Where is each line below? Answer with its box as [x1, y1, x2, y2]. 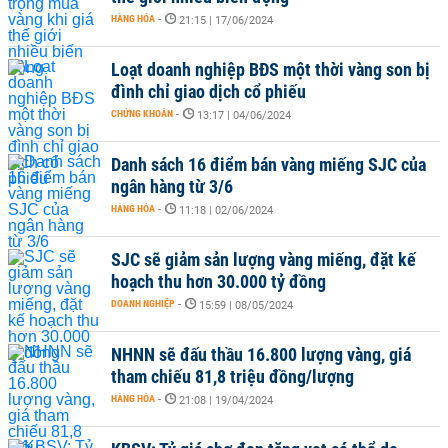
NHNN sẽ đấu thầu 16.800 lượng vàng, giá [111, 344, 411, 365]
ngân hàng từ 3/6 [111, 176, 233, 197]
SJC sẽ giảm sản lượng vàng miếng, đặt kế [111, 249, 416, 270]
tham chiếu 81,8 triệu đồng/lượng [111, 366, 354, 387]
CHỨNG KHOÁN [111, 108, 173, 119]
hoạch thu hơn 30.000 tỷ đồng [111, 271, 326, 292]
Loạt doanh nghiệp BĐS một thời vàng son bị [111, 59, 430, 80]
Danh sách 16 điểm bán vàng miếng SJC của [111, 154, 426, 175]
